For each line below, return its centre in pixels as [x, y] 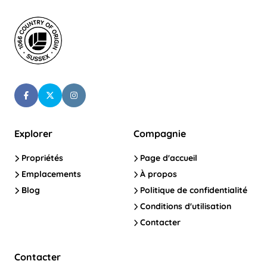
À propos [158, 174]
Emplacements [50, 174]
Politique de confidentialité [193, 190]
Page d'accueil [168, 158]
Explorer [33, 134]
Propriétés [41, 158]
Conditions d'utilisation [185, 207]
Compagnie [159, 134]
